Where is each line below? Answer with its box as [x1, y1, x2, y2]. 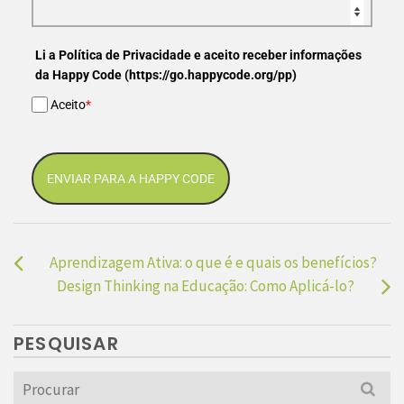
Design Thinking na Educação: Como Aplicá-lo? [57, 275, 354, 296]
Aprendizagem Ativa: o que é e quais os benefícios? [50, 252, 377, 272]
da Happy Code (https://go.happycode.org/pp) [35, 68, 297, 83]
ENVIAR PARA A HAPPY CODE [47, 170, 215, 186]
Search [13, 372, 58, 392]
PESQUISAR [14, 330, 119, 356]
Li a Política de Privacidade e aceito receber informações [35, 48, 362, 63]
